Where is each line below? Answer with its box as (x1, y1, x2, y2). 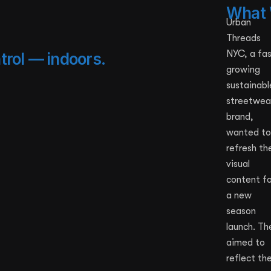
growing (226, 64, 260, 75)
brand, (226, 111, 253, 122)
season (226, 206, 256, 217)
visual (226, 158, 250, 169)
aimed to (226, 237, 265, 248)
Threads (226, 33, 261, 44)
